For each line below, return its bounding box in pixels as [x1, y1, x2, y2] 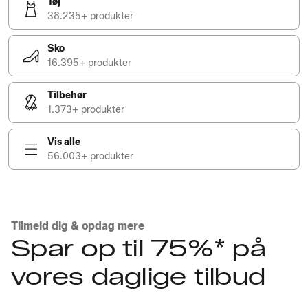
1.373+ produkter [47, 104, 124, 115]
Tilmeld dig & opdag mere [11, 219, 144, 232]
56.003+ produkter [47, 151, 133, 162]
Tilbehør [47, 89, 87, 101]
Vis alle [47, 136, 80, 148]
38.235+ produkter [47, 10, 133, 22]
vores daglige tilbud [11, 262, 265, 291]
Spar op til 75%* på [11, 234, 266, 263]
